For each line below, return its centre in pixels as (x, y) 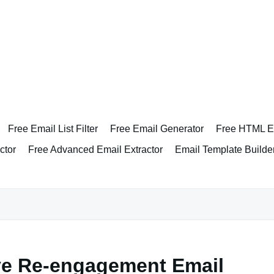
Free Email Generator (157, 129)
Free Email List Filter (53, 129)
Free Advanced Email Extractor (95, 150)
